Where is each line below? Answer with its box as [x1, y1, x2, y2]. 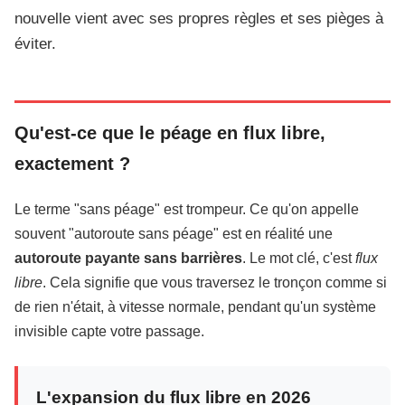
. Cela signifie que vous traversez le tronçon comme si [42, 275, 387, 290]
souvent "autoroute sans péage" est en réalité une [14, 226, 333, 241]
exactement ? [14, 154, 130, 174]
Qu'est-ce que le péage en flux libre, [14, 123, 325, 143]
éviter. [14, 35, 56, 52]
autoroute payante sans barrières [14, 250, 242, 266]
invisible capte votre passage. [14, 324, 204, 339]
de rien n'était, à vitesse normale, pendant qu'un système [14, 299, 376, 315]
